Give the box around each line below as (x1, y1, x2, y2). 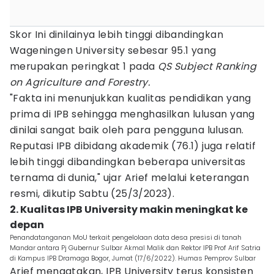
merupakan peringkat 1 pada (10, 59, 158, 73)
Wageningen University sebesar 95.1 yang (10, 43, 217, 57)
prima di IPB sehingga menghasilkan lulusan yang (10, 107, 255, 121)
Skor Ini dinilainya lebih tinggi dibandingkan (10, 28, 223, 42)
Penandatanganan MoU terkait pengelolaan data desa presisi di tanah (10, 232, 242, 242)
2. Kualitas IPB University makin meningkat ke (10, 202, 248, 217)
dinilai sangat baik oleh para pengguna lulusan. (10, 123, 244, 137)
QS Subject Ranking (157, 59, 257, 73)
